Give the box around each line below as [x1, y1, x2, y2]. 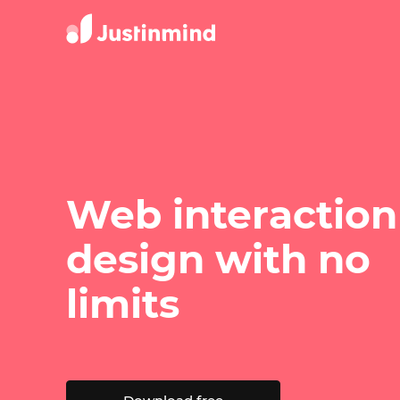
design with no [65, 235, 371, 284]
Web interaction [65, 190, 397, 239]
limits [65, 279, 179, 329]
